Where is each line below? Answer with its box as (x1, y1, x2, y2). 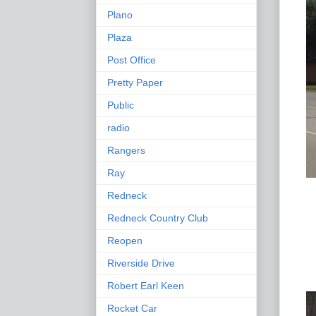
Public (107, 99, 134, 111)
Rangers (107, 144, 145, 156)
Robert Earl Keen (107, 279, 184, 291)
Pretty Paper (107, 76, 163, 88)
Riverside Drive (107, 257, 175, 269)
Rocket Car (107, 302, 157, 314)
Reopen (107, 234, 142, 246)
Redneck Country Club (107, 212, 208, 224)
